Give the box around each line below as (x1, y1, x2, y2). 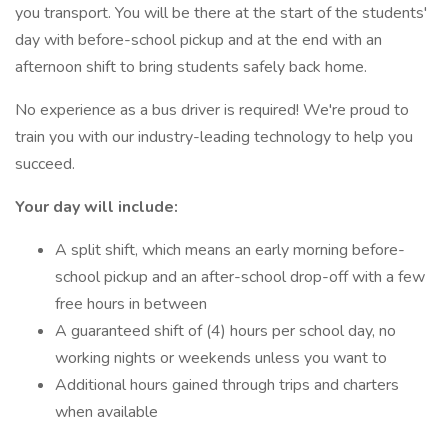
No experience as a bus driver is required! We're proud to (15, 99, 409, 121)
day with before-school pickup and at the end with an (15, 29, 382, 51)
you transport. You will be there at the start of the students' (15, 2, 427, 24)
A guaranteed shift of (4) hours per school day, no (55, 320, 396, 342)
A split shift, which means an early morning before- (55, 239, 405, 261)
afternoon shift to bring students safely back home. (15, 56, 367, 78)
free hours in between (55, 293, 207, 315)
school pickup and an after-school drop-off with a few (55, 266, 425, 288)
